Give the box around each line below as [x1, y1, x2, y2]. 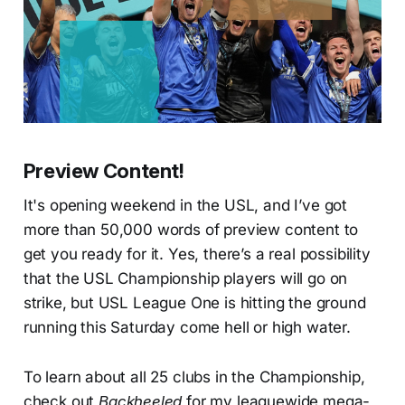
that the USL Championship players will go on [23, 269, 348, 287]
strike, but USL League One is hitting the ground [23, 294, 366, 312]
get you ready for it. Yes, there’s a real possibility [23, 245, 371, 263]
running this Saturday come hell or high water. [23, 318, 351, 336]
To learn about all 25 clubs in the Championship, [23, 368, 365, 386]
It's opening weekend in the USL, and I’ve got [23, 196, 348, 214]
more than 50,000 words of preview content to [23, 221, 359, 239]
